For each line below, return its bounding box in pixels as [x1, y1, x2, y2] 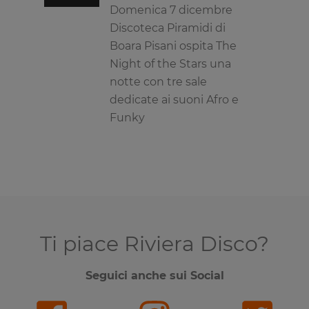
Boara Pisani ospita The [110, 39, 237, 52]
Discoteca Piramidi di [110, 21, 226, 34]
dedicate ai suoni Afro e [110, 93, 239, 106]
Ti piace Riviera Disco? [40, 231, 269, 257]
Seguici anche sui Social [85, 269, 224, 282]
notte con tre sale [110, 75, 207, 88]
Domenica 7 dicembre [110, 3, 232, 17]
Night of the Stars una [110, 57, 231, 70]
